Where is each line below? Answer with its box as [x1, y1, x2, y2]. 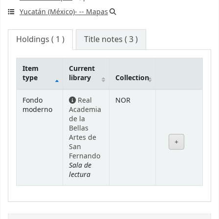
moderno [22, 104, 52, 115]
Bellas [69, 123, 88, 133]
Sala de [69, 159, 91, 171]
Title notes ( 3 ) [84, 33, 138, 45]
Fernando [69, 151, 100, 161]
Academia [69, 104, 101, 115]
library [69, 72, 91, 83]
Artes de [69, 132, 96, 143]
